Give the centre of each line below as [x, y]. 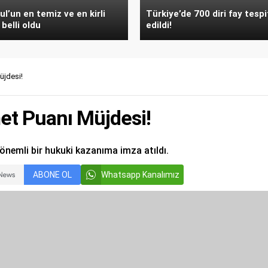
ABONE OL [52, 174]
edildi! [159, 25]
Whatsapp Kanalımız [140, 174]
